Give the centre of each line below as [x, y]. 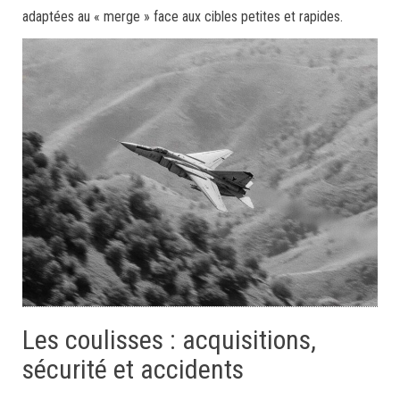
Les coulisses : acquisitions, [169, 339]
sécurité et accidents [133, 369]
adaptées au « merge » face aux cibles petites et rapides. [183, 17]
